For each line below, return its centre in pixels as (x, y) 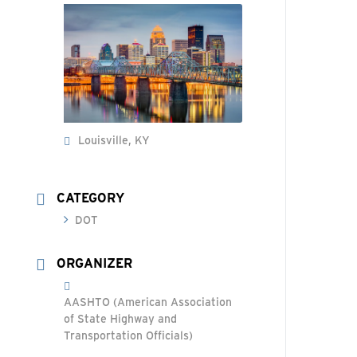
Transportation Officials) (129, 335)
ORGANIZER (95, 263)
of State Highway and (121, 319)
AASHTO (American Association (148, 302)
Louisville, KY (114, 140)
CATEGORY (91, 198)
